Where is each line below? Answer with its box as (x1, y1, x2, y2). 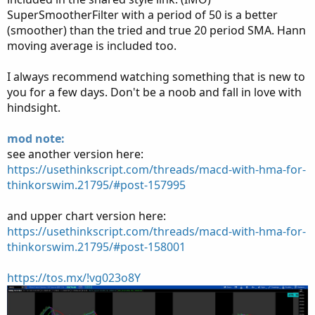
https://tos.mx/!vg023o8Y (7, 270, 141, 285)
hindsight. (7, 100, 60, 115)
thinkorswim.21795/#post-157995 (7, 177, 186, 193)
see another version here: (7, 146, 143, 162)
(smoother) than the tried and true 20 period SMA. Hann (7, 22, 306, 38)
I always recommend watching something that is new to (7, 69, 305, 84)
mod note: (7, 131, 65, 146)
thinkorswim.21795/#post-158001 (7, 239, 186, 255)
